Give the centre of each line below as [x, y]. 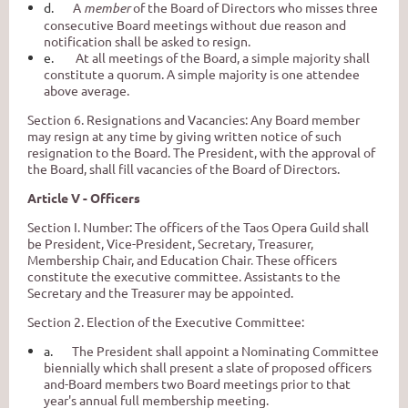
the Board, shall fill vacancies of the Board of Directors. [184, 168]
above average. [87, 90]
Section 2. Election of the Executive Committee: [166, 321]
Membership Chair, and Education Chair [139, 259]
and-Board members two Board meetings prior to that [197, 383]
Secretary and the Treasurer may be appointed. [160, 292]
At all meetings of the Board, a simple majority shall [223, 57]
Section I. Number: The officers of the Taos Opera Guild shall [198, 226]
